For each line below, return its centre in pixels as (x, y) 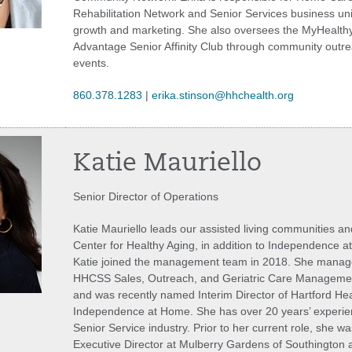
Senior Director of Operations (147, 196)
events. (93, 63)
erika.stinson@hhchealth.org (223, 95)
